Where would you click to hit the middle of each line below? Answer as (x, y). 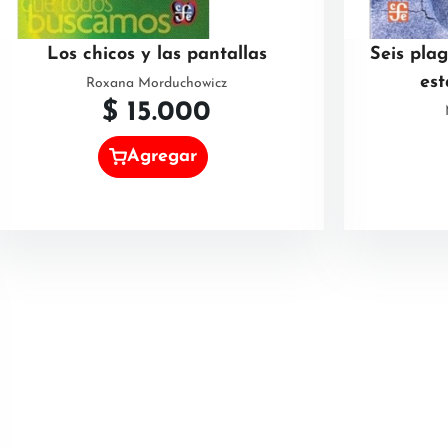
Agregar (162, 156)
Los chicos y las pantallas (156, 55)
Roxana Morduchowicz (156, 84)
